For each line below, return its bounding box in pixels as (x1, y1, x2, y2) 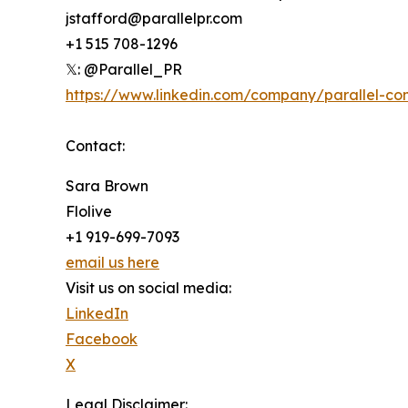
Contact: (66, 137, 125, 155)
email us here (66, 253, 159, 271)
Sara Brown (66, 177, 148, 195)
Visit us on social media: (66, 279, 231, 297)
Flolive (66, 202, 112, 220)
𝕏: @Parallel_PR (66, 60, 182, 78)
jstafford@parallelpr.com (66, 9, 242, 27)
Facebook (66, 330, 138, 348)
